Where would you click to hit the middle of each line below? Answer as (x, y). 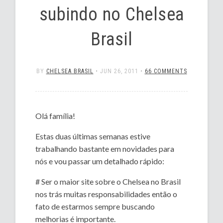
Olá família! (56, 116)
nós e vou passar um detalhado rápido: (100, 161)
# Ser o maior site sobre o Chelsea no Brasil (108, 182)
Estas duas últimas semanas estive (93, 136)
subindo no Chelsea (111, 15)
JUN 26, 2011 (119, 71)
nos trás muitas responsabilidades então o (107, 194)
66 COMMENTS (166, 71)
